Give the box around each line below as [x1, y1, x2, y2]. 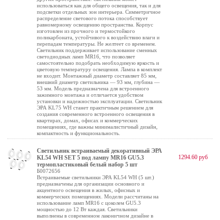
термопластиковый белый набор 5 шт [37, 161, 137, 168]
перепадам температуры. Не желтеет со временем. [37, 41, 156, 47]
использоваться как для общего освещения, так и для [37, 2, 161, 8]
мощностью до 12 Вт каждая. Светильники [37, 206, 137, 212]
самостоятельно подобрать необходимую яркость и [37, 60, 159, 66]
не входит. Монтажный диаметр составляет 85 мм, [37, 73, 157, 79]
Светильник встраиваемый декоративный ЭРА [37, 147, 162, 154]
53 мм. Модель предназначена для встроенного [37, 85, 149, 91]
